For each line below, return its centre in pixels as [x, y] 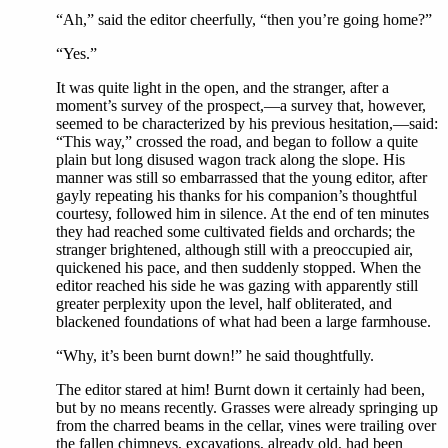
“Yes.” [76, 53]
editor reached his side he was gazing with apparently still [237, 285]
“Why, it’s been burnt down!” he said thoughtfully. [215, 355]
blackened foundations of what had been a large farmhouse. [243, 321]
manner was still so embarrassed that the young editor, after [241, 177]
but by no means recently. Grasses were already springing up [247, 407]
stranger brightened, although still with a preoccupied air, [234, 249]
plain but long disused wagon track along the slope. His [230, 159]
